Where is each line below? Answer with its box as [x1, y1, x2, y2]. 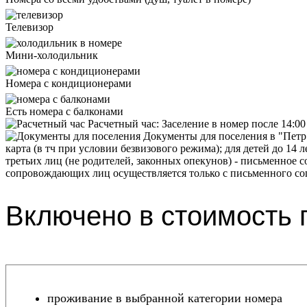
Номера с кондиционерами [5, 77, 132, 89]
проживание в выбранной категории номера [47, 291, 282, 306]
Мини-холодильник [5, 49, 98, 61]
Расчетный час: [88, 117, 159, 130]
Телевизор [5, 21, 53, 33]
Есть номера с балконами [5, 105, 123, 117]
